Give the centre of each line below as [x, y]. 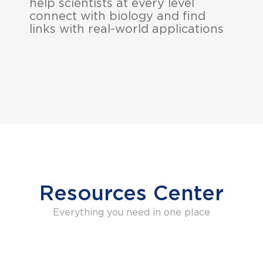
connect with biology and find [117, 16]
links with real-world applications [127, 29]
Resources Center [131, 194]
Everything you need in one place [131, 213]
